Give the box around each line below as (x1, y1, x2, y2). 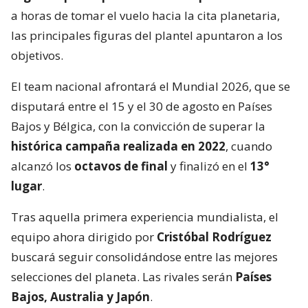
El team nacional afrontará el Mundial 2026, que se (11, 78, 290, 95)
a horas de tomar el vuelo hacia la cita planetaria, (11, 8, 280, 24)
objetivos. (11, 47, 63, 64)
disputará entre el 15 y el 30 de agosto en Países (11, 98, 272, 115)
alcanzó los (11, 158, 74, 175)
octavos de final (74, 158, 168, 175)
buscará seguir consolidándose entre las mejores (11, 249, 278, 265)
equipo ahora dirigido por (11, 229, 157, 245)
